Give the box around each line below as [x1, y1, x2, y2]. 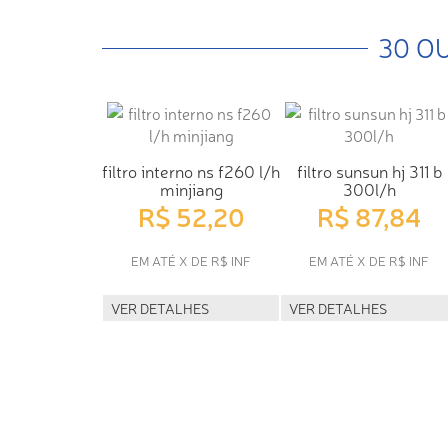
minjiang [159, 176, 223, 200]
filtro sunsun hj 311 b [296, 158, 442, 182]
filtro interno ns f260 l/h [102, 158, 280, 182]
